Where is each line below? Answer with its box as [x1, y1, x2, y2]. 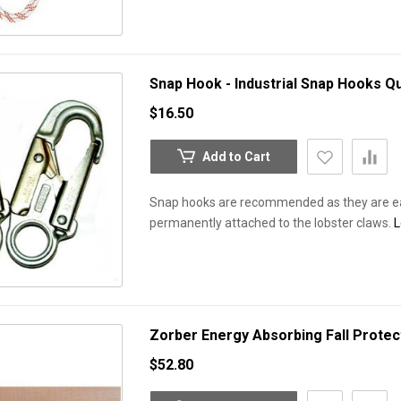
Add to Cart [202, 149, 270, 164]
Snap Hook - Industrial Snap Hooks [149, 75, 385, 92]
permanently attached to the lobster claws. [149, 216, 394, 230]
